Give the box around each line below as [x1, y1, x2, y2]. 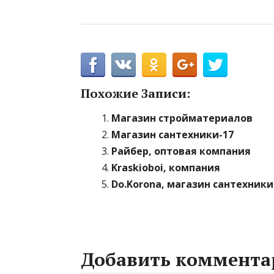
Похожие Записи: [81, 85, 190, 102]
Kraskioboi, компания [111, 161, 220, 174]
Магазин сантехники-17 [111, 128, 234, 141]
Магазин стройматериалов [111, 111, 253, 125]
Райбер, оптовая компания [111, 144, 251, 158]
